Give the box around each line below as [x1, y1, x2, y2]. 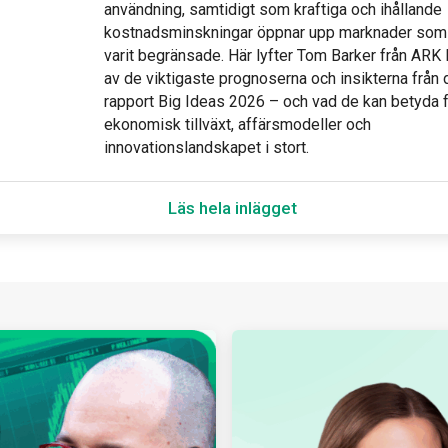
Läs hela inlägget [167, 197, 297, 218]
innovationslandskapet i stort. [104, 137, 310, 157]
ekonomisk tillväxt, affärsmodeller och [104, 114, 372, 134]
